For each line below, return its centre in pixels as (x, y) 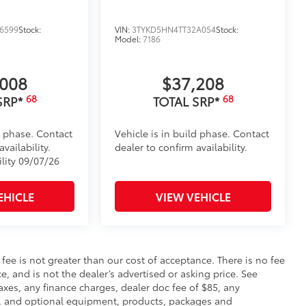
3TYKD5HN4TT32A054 (174, 29)
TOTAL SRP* (187, 101)
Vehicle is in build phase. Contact (192, 134)
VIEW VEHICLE (193, 197)
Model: (129, 39)
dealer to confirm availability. (181, 147)
